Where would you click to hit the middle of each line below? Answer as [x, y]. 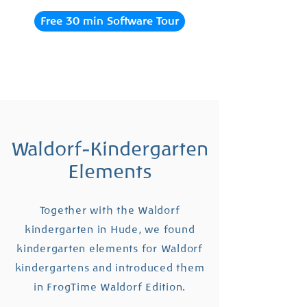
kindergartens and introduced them [110, 268]
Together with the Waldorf [110, 210]
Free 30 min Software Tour [110, 21]
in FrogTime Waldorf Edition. [110, 287]
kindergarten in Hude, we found [110, 230]
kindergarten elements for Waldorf [110, 249]
